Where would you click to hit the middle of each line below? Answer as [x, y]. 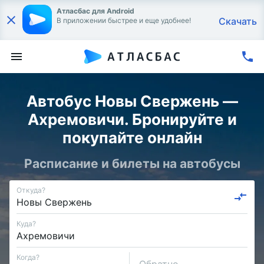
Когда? [28, 257]
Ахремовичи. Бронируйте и [132, 119]
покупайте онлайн [132, 138]
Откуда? [31, 190]
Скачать [238, 21]
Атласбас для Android [95, 11]
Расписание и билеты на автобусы [132, 164]
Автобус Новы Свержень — [132, 101]
